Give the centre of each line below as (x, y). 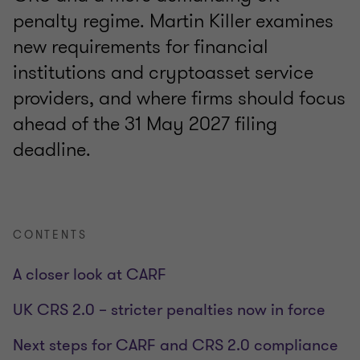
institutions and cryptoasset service (163, 73)
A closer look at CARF (90, 275)
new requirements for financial (141, 47)
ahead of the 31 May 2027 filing (145, 124)
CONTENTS (50, 235)
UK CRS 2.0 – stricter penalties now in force (169, 310)
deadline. (52, 150)
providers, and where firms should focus (179, 98)
